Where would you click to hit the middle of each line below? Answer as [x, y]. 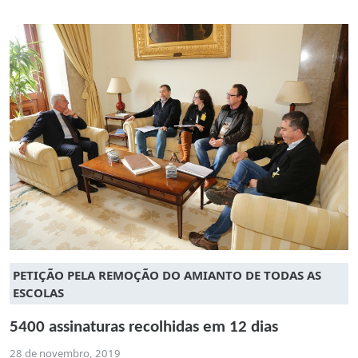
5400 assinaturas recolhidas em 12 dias [144, 327]
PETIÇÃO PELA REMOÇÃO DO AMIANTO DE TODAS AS [167, 274]
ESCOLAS [38, 292]
